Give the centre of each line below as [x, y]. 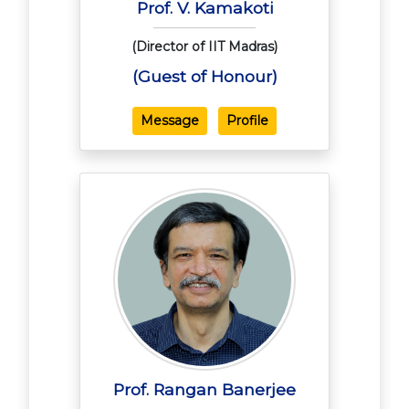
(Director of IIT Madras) [204, 47]
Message [170, 121]
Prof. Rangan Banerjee [204, 390]
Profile [247, 121]
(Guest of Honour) [204, 77]
